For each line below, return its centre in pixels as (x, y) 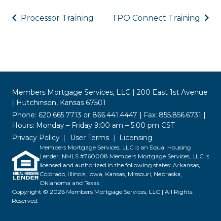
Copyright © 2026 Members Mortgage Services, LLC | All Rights (102, 191)
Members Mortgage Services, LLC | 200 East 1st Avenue (110, 92)
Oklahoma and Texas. (70, 183)
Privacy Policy (36, 137)
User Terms (90, 137)
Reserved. (25, 200)
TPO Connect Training (157, 18)
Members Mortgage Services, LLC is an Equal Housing (115, 147)
